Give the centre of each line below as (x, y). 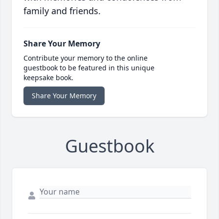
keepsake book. (48, 78)
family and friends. (62, 11)
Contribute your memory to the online (86, 58)
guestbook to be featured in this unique (89, 68)
